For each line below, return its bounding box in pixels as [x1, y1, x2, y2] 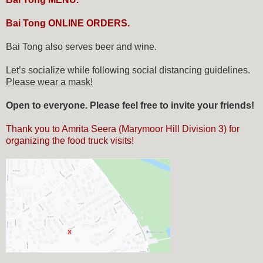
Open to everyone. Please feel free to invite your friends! [6, 100, 254, 111]
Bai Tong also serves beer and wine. [6, 42, 157, 52]
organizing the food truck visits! [6, 136, 134, 146]
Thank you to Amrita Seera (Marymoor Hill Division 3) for [6, 124, 240, 134]
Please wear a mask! [6, 77, 93, 87]
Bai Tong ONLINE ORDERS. [6, 18, 130, 29]
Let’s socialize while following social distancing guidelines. [6, 65, 250, 76]
